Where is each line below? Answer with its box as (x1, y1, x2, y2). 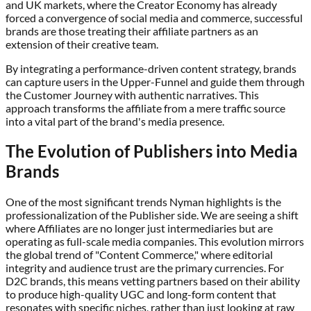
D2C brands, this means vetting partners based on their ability (6, 274, 300, 288)
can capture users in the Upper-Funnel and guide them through (6, 74, 305, 88)
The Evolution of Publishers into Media (6, 141, 298, 162)
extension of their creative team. (6, 37, 158, 51)
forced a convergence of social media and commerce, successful (6, 10, 303, 24)
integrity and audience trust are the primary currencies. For (6, 261, 284, 275)
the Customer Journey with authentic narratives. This (6, 87, 259, 101)
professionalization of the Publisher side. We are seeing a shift (6, 208, 299, 222)
